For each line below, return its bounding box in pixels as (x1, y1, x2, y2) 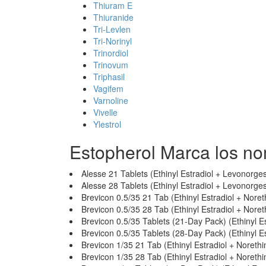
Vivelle (93, 106, 118, 118)
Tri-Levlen (93, 23, 131, 35)
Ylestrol (93, 118, 121, 130)
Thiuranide (93, 11, 134, 23)
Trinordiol (93, 47, 128, 59)
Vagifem (93, 83, 123, 94)
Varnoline (93, 94, 128, 106)
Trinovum (93, 59, 128, 71)
